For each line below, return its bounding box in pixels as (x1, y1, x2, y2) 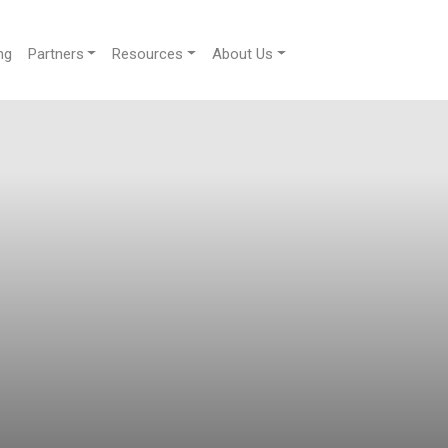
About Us (212, 45, 274, 63)
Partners (27, 45, 84, 63)
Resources (112, 45, 184, 63)
